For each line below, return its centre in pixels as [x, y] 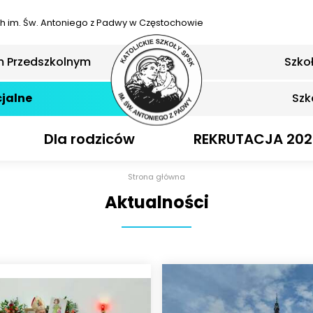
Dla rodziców [89, 139]
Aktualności [156, 203]
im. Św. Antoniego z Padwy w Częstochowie [105, 23]
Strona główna [156, 177]
